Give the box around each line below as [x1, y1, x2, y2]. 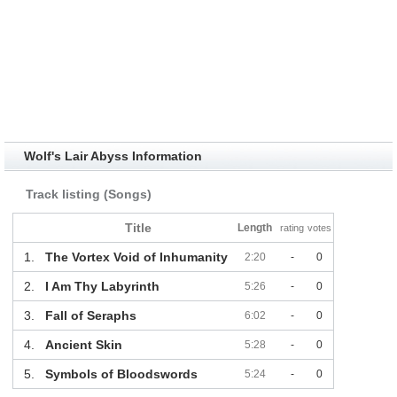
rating [280, 222, 305, 234]
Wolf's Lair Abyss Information [23, 149, 202, 164]
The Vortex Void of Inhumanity [44, 250, 228, 265]
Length [237, 222, 273, 235]
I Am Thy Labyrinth [44, 279, 160, 294]
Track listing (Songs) [25, 187, 152, 202]
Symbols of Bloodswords [44, 367, 198, 382]
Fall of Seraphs [44, 308, 136, 323]
